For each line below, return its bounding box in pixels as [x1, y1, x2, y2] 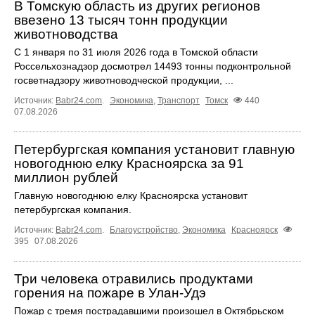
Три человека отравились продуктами [14, 271, 253, 286]
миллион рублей [14, 169, 118, 185]
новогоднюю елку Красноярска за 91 [14, 155, 244, 171]
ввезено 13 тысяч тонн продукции [14, 12, 228, 27]
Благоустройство [110, 224, 178, 235]
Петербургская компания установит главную [14, 141, 295, 157]
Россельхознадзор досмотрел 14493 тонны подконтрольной [14, 60, 291, 72]
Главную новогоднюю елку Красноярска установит [14, 189, 247, 201]
